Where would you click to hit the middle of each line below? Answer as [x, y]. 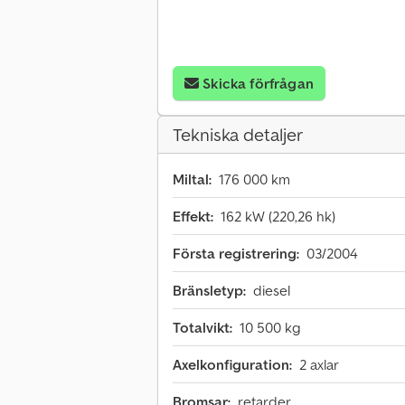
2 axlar [319, 365]
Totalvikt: [202, 328]
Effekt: [193, 217]
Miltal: [192, 179]
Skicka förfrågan [258, 84]
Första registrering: [236, 254]
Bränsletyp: [209, 291]
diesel [272, 291]
